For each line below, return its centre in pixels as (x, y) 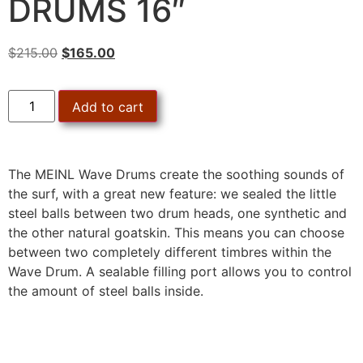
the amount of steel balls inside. (106, 291)
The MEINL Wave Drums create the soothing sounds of (176, 175)
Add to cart (108, 107)
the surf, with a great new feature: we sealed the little (172, 194)
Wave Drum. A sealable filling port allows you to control (180, 272)
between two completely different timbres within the (170, 252)
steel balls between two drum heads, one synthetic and (177, 214)
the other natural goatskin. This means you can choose (176, 233)
